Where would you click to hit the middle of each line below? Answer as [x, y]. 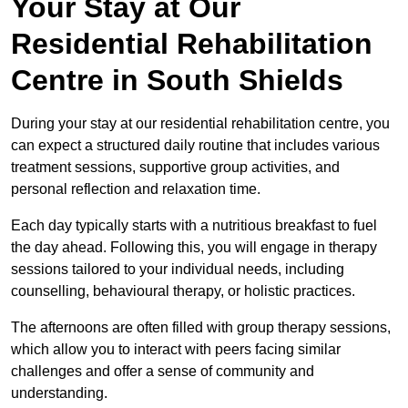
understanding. [61, 393]
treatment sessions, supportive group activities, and [175, 167]
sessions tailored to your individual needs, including [178, 269]
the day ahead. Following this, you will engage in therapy [194, 247]
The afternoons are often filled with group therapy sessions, [201, 327]
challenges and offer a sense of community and [163, 371]
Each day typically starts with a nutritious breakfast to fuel [194, 225]
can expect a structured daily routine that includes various [195, 145]
